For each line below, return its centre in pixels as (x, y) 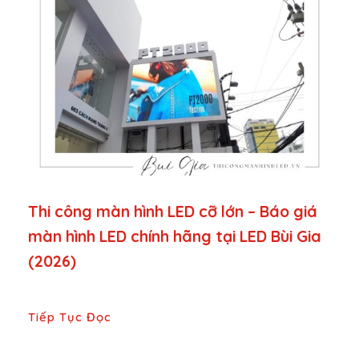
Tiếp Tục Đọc (70, 317)
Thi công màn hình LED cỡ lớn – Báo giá (173, 212)
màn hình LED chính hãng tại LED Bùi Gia (175, 236)
